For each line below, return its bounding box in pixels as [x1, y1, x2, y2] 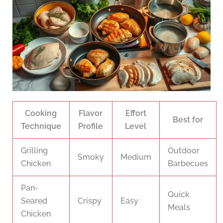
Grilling [20, 146, 48, 156]
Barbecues [167, 159, 208, 169]
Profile [78, 121, 104, 131]
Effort [125, 109, 146, 118]
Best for [172, 115, 203, 125]
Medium [120, 152, 151, 162]
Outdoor [167, 146, 200, 156]
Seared [20, 196, 47, 206]
